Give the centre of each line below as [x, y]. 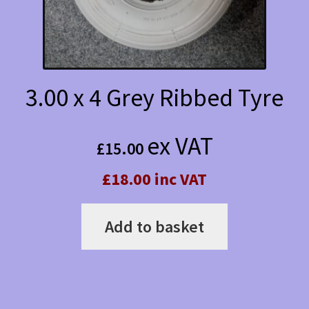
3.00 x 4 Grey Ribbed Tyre [154, 98]
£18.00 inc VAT [154, 179]
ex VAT [180, 146]
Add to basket [154, 226]
